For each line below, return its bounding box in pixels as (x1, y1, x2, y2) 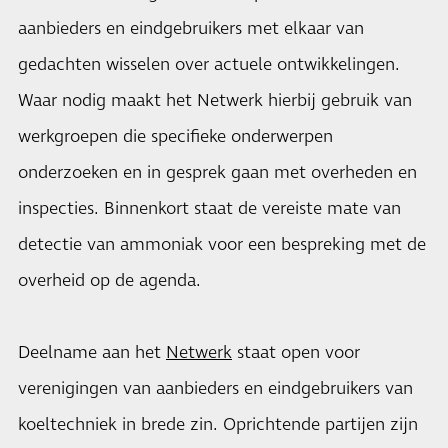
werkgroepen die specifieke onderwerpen (18, 125, 333, 149)
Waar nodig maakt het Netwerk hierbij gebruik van (18, 89, 412, 113)
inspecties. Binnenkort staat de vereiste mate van (18, 197, 401, 221)
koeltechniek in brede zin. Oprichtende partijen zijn (18, 413, 418, 437)
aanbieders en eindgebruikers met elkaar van (18, 17, 364, 41)
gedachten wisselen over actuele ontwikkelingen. (18, 53, 400, 77)
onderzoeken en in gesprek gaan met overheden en (18, 161, 417, 185)
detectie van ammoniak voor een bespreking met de (18, 233, 426, 257)
